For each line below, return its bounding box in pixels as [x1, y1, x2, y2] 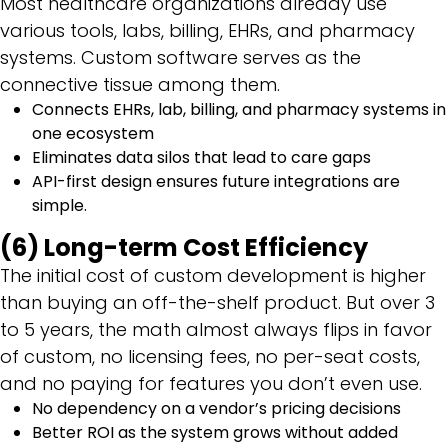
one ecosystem [32, 121, 158, 145]
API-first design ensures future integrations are [32, 169, 400, 193]
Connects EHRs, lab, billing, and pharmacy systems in [32, 97, 446, 121]
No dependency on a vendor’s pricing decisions [32, 396, 405, 420]
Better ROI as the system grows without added [32, 420, 398, 444]
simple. [32, 193, 87, 217]
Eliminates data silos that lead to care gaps [32, 145, 375, 169]
